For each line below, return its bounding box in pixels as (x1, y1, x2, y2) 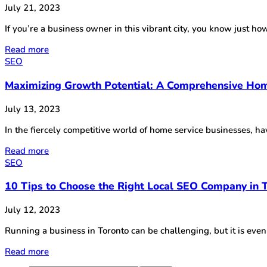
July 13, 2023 (5, 103, 60, 115)
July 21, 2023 (5, 2, 60, 14)
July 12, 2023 (5, 203, 60, 216)
